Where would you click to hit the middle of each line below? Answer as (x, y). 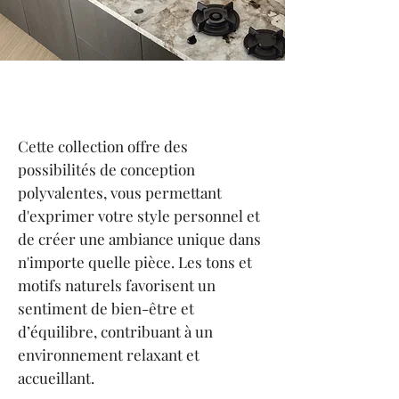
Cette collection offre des (103, 146)
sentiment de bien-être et (106, 308)
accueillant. (56, 378)
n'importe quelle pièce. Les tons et (135, 262)
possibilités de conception (106, 169)
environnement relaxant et (109, 354)
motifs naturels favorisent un (117, 285)
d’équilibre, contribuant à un (115, 331)
